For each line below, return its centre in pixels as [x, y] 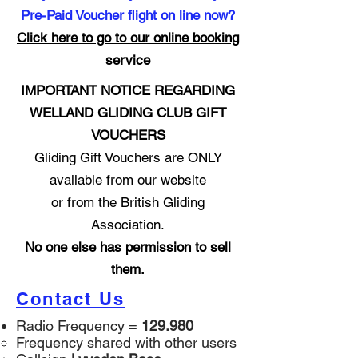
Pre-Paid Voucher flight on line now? [128, 15]
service [128, 60]
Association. [128, 225]
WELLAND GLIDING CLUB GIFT [128, 113]
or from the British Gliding [128, 202]
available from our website [128, 180]
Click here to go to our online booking [128, 38]
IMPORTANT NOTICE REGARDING [128, 90]
